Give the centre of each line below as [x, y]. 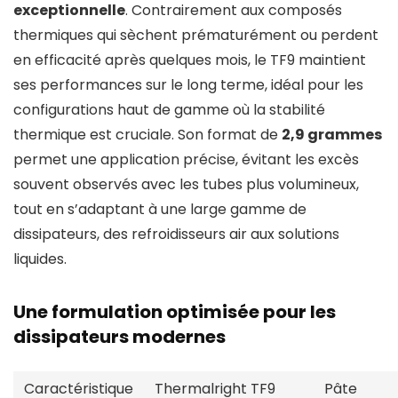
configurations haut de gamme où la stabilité [169, 110]
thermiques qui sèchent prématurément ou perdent [196, 36]
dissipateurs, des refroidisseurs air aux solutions [176, 235]
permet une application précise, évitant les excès [186, 160]
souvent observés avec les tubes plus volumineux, [186, 185]
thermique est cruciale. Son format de [147, 135]
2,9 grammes [332, 135]
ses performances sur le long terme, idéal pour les [188, 85]
